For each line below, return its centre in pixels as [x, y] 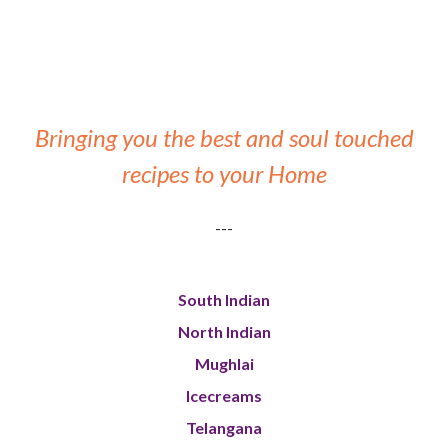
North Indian [224, 332]
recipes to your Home [224, 174]
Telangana [224, 428]
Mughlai [224, 364]
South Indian [224, 300]
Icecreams [224, 396]
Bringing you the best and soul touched [224, 138]
